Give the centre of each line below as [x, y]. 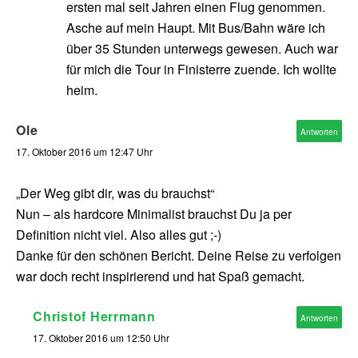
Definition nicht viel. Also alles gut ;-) [119, 235]
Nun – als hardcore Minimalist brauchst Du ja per [154, 214]
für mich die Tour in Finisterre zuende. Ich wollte [201, 70]
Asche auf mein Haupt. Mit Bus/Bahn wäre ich [196, 28]
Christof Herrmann [94, 316]
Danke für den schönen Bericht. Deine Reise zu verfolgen [179, 256]
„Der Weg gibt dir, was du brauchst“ [115, 193]
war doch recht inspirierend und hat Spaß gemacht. [160, 276]
